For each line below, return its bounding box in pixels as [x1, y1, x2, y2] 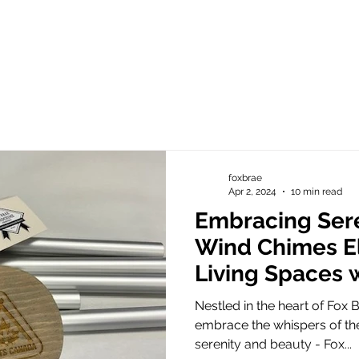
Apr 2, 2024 [228, 185, 276, 197]
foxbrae [228, 172, 262, 184]
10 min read [291, 185, 342, 197]
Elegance [195, 287, 296, 314]
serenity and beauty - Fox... [195, 337, 352, 353]
